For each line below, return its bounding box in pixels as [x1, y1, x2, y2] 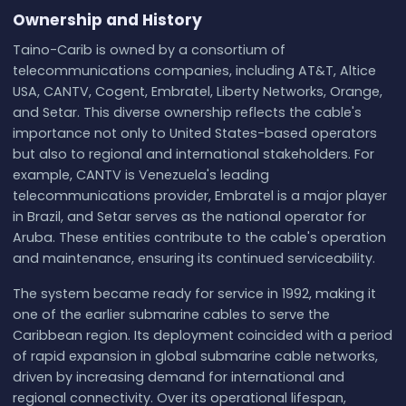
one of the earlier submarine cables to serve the [12, 305, 330, 324]
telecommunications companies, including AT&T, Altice [12, 62, 376, 81]
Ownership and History [12, 8, 202, 31]
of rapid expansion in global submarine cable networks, [12, 347, 378, 366]
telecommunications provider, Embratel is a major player [12, 187, 387, 206]
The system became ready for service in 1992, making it [12, 285, 376, 304]
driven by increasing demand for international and [12, 368, 344, 387]
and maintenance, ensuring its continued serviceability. [12, 249, 375, 268]
